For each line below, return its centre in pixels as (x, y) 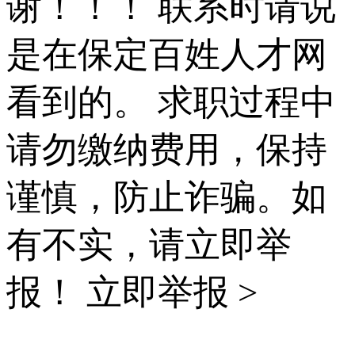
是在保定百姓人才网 (167, 54)
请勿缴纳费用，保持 (167, 149)
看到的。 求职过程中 (171, 102)
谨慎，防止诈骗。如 (167, 197)
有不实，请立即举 (149, 244)
